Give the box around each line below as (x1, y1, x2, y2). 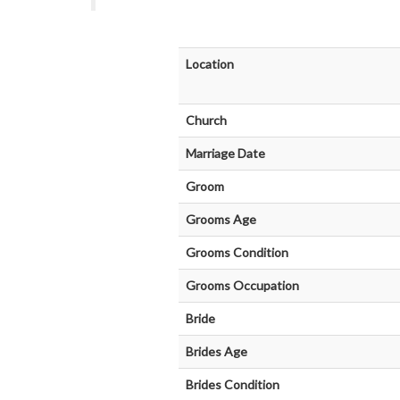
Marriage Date (185, 146, 265, 161)
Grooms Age (185, 212, 256, 227)
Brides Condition (185, 377, 279, 392)
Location (185, 56, 234, 71)
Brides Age (185, 344, 247, 359)
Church (185, 112, 227, 128)
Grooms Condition (185, 245, 288, 260)
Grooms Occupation (185, 278, 299, 293)
